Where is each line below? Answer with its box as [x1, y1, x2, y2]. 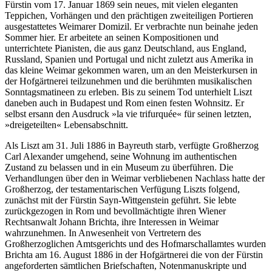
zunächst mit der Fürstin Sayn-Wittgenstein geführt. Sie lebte [5, 195, 236, 206]
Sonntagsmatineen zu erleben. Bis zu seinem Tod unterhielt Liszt [5, 87, 252, 98]
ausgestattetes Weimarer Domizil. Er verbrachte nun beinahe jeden [5, 21, 258, 32]
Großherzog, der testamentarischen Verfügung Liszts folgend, [5, 184, 240, 195]
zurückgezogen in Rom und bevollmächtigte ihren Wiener [5, 206, 226, 217]
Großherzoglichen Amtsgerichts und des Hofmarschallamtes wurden [5, 239, 266, 250]
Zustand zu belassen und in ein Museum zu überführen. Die [5, 162, 233, 173]
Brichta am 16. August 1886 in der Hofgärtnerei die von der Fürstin [5, 250, 263, 260]
